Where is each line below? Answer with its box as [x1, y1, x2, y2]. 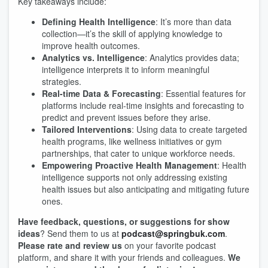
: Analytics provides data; [145, 51, 239, 63]
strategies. [42, 75, 81, 87]
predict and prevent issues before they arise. [42, 111, 211, 123]
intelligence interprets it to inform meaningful [42, 63, 209, 75]
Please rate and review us [18, 239, 122, 251]
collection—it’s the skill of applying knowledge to [42, 28, 223, 39]
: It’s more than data [156, 16, 232, 28]
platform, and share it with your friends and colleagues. [18, 251, 228, 263]
